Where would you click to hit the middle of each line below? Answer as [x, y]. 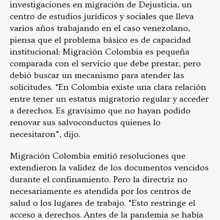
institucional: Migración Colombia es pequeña [100, 52]
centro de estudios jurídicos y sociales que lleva [102, 16]
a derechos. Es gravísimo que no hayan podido [100, 110]
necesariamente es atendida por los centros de [100, 191]
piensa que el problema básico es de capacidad [100, 40]
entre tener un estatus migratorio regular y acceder [109, 99]
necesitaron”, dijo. [46, 134]
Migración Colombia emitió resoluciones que [98, 156]
